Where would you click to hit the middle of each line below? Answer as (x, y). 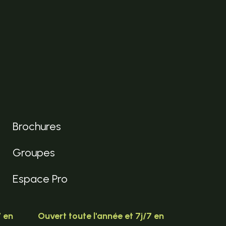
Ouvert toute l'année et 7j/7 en (101, 216)
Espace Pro (40, 179)
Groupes (34, 153)
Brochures (37, 127)
